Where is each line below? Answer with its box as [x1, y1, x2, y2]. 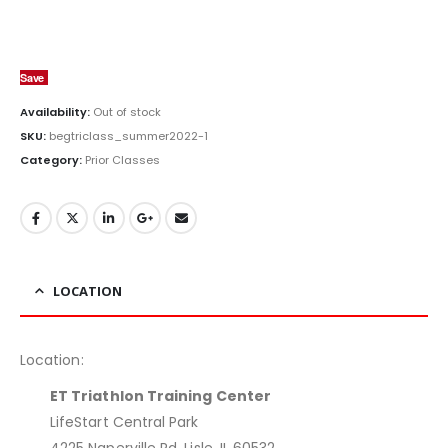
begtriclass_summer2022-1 [49, 128, 208, 145]
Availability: [20, 104, 93, 121]
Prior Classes [85, 151, 160, 168]
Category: [20, 151, 85, 168]
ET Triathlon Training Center [50, 386, 271, 407]
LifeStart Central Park [50, 412, 199, 433]
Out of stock [93, 104, 161, 121]
